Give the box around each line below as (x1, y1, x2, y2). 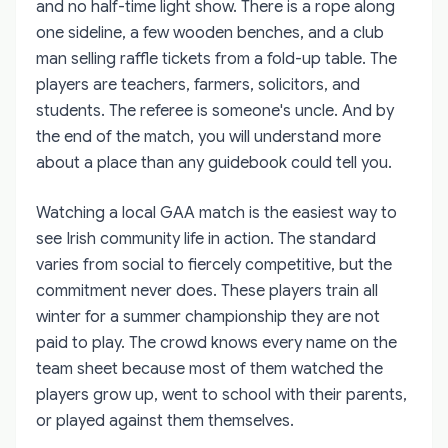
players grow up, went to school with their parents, (36, 384, 407, 405)
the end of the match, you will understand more (36, 126, 381, 147)
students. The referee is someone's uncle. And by (36, 100, 394, 121)
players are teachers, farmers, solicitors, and (36, 74, 360, 95)
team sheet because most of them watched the (36, 358, 383, 379)
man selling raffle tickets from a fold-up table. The (36, 48, 397, 69)
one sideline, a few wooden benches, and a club (36, 22, 384, 43)
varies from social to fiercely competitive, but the (36, 254, 392, 275)
